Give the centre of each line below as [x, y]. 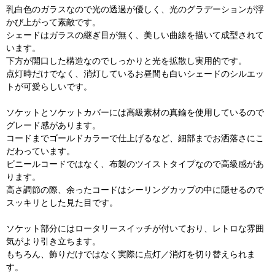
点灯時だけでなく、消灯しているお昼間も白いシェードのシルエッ [135, 73]
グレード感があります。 [53, 125]
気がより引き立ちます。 [53, 241]
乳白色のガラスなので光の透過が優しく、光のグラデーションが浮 [135, 9]
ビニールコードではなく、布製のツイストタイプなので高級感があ [135, 164]
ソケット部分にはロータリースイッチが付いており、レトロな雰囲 [135, 228]
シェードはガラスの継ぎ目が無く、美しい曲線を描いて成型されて [135, 35]
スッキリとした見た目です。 [62, 202]
